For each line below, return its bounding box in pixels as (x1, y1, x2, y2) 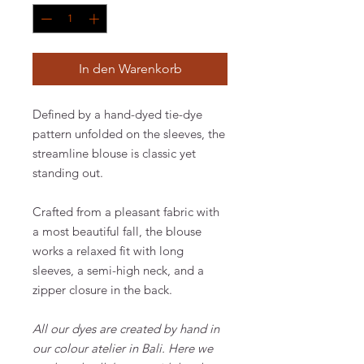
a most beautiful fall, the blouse (32, 223, 201, 239)
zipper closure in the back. (32, 281, 172, 297)
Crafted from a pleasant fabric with (32, 203, 219, 219)
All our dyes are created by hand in (32, 320, 219, 336)
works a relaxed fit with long (32, 242, 184, 258)
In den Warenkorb (78, 60, 182, 76)
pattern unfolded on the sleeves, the (32, 125, 225, 141)
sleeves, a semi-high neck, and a (32, 262, 204, 278)
